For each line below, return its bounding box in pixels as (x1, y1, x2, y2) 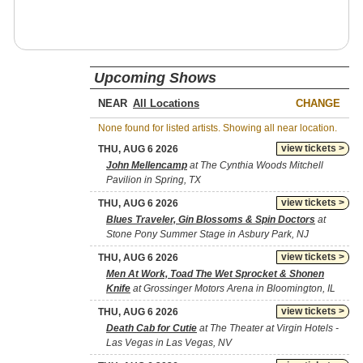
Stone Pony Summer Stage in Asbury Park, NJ (106, 228, 309, 240)
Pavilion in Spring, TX (106, 174, 201, 186)
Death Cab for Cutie (106, 322, 197, 334)
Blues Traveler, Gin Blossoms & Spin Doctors (106, 214, 315, 225)
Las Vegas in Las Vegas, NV (106, 337, 232, 348)
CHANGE (296, 97, 340, 109)
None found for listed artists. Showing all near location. (98, 122, 337, 134)
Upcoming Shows (94, 70, 216, 86)
